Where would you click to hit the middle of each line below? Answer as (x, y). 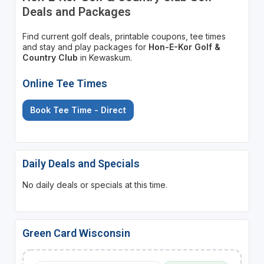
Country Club (50, 57)
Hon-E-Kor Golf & (184, 47)
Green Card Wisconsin (76, 233)
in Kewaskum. (105, 57)
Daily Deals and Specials (81, 163)
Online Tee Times (65, 83)
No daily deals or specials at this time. (95, 184)
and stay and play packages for (85, 47)
